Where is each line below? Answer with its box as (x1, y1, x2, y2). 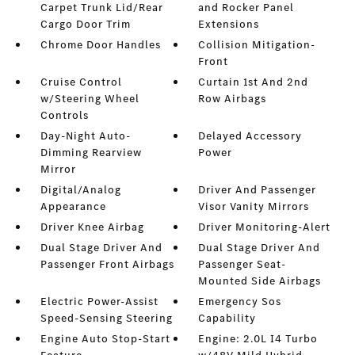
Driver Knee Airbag (40, 219, 144, 235)
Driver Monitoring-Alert (198, 219, 331, 235)
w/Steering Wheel (40, 91, 139, 106)
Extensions (198, 17, 260, 32)
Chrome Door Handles (40, 37, 161, 52)
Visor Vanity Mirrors (198, 199, 310, 214)
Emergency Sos (198, 294, 282, 309)
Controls (40, 108, 89, 123)
